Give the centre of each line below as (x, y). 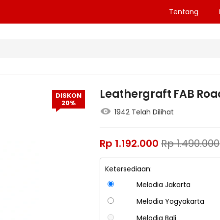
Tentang (183, 12)
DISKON (69, 96)
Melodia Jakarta (163, 185)
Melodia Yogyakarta (170, 202)
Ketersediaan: (129, 169)
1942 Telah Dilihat (144, 112)
